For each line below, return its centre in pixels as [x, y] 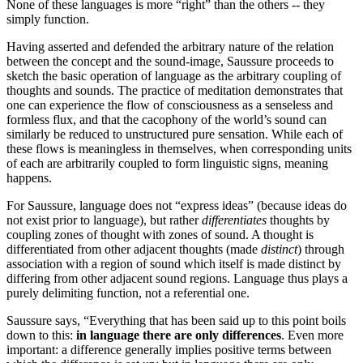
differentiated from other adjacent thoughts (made [134, 250]
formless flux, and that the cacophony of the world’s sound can [167, 120]
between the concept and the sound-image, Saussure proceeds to [170, 62]
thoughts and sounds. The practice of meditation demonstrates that [175, 91]
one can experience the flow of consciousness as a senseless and [170, 105]
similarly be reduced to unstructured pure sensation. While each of [175, 135]
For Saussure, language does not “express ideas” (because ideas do [177, 206]
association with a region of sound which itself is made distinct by [174, 264]
